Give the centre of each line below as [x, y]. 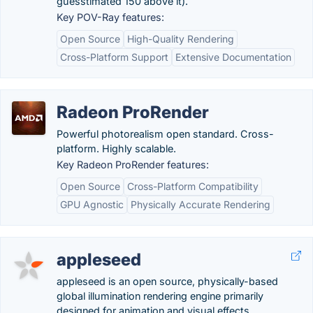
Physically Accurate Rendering [201, 204]
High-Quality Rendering [181, 39]
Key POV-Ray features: [110, 17]
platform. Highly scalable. [116, 148]
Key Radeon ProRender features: [133, 165]
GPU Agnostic [92, 204]
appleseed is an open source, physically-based [167, 281]
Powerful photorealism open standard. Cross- [165, 134]
